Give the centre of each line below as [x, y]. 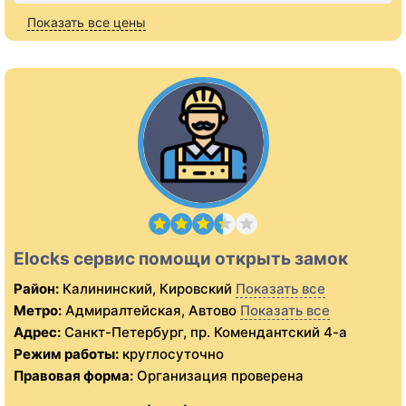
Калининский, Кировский [145, 289]
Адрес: [37, 333]
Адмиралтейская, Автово [149, 311]
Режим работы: [66, 354]
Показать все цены [87, 23]
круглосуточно [171, 354]
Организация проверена [218, 376]
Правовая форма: [73, 376]
